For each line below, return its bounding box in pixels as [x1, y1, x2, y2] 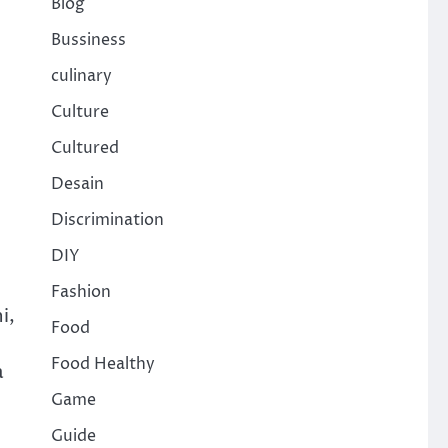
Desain [50, 173, 104, 196]
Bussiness [50, 29, 126, 52]
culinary [50, 65, 112, 88]
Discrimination [50, 209, 164, 232]
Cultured [50, 137, 119, 160]
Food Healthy [50, 353, 155, 376]
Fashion [50, 281, 111, 304]
